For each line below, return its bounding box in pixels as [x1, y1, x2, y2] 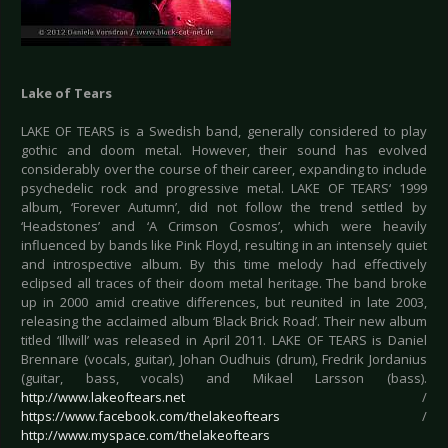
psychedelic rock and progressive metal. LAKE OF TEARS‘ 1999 [21, 179, 427, 198]
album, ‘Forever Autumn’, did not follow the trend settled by [21, 198, 427, 217]
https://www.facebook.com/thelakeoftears [21, 407, 280, 426]
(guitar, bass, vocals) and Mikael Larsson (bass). [21, 369, 427, 388]
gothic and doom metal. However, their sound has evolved [21, 141, 427, 160]
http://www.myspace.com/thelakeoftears [21, 426, 270, 445]
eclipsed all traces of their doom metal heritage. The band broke [21, 274, 427, 293]
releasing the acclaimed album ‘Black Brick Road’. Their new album [21, 312, 427, 331]
